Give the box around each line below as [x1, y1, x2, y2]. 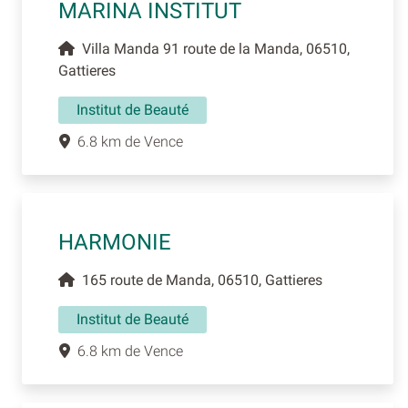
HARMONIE [58, 229, 171, 256]
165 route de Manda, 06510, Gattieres [75, 271, 322, 290]
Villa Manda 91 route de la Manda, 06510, [75, 40, 350, 58]
